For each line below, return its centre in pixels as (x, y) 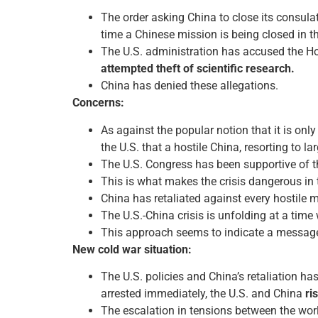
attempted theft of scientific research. (198, 69)
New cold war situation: (132, 249)
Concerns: (98, 103)
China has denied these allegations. (190, 86)
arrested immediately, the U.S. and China (203, 294)
